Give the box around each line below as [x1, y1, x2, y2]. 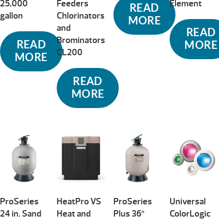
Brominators [56, 34, 105, 46]
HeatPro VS [56, 196, 101, 208]
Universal [170, 196, 206, 208]
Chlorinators [56, 10, 105, 22]
